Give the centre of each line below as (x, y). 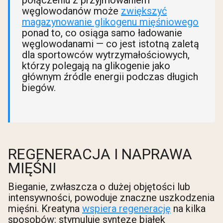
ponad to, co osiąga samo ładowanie (102, 33)
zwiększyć (144, 11)
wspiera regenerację (126, 209)
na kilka (188, 209)
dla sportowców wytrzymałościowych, (106, 55)
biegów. (39, 87)
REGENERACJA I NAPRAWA (100, 154)
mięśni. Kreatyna (45, 209)
